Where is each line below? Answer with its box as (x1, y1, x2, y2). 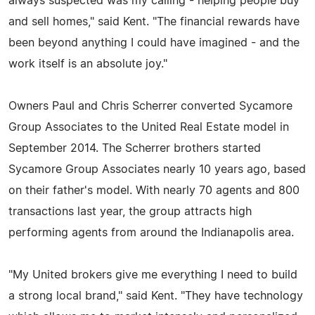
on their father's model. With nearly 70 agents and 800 (8, 184, 300, 196)
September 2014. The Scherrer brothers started (8, 142, 261, 154)
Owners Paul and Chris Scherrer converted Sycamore (8, 100, 292, 112)
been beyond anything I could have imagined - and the (8, 37, 300, 49)
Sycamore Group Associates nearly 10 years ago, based (8, 163, 306, 175)
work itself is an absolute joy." (8, 58, 167, 70)
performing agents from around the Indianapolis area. (8, 226, 294, 238)
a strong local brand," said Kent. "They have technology (8, 290, 303, 302)
